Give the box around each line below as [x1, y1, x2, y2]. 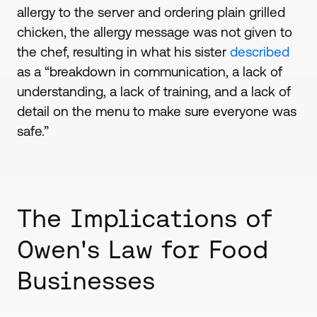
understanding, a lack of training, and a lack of [16, 83, 291, 100]
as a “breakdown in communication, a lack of [16, 64, 282, 80]
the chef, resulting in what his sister [16, 44, 230, 60]
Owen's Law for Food [16, 235, 268, 264]
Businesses [16, 266, 155, 295]
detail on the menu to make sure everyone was [16, 103, 296, 120]
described [229, 44, 289, 60]
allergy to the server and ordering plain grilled [16, 4, 285, 21]
